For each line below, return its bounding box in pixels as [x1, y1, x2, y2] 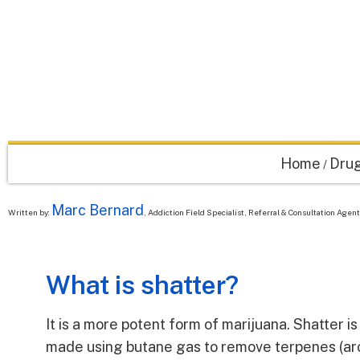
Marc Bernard [51, 202, 144, 219]
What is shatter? [46, 270, 239, 301]
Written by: [8, 207, 51, 218]
